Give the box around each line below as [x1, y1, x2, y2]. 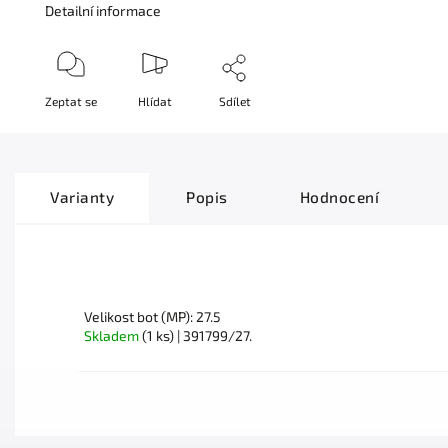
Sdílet [218, 94, 251, 109]
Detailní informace [45, 2, 162, 20]
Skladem [84, 327, 142, 345]
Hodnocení [299, 188, 379, 207]
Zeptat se [45, 94, 98, 109]
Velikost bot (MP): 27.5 [84, 308, 221, 326]
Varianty [50, 188, 114, 207]
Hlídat [137, 94, 172, 109]
